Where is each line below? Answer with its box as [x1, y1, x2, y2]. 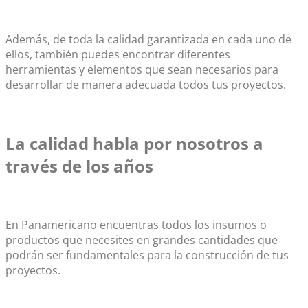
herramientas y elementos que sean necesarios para [5, 62, 278, 78]
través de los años [5, 154, 153, 177]
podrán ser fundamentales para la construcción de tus [5, 247, 289, 263]
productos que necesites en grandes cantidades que [5, 232, 278, 247]
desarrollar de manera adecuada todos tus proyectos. [5, 77, 286, 93]
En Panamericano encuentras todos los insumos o [5, 217, 267, 232]
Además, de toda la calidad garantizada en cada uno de [5, 32, 291, 47]
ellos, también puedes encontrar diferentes [5, 47, 230, 63]
